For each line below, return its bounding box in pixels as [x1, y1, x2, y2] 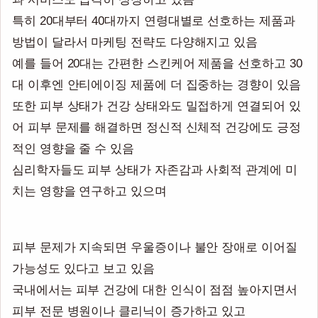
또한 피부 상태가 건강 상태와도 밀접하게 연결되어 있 [12, 99, 301, 112]
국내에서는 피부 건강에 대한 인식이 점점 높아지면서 [12, 283, 297, 297]
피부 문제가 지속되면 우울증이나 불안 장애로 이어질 [12, 241, 297, 254]
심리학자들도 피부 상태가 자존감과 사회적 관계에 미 [12, 163, 297, 176]
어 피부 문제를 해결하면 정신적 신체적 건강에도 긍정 [12, 120, 301, 133]
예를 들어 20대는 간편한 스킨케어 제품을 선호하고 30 [12, 56, 302, 70]
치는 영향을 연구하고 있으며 [12, 184, 167, 197]
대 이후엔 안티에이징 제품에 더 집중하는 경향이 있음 [12, 77, 301, 91]
